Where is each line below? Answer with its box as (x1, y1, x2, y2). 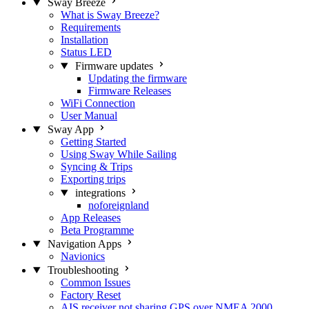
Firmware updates (74, 60, 153, 72)
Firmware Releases (88, 85, 171, 97)
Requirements (61, 21, 121, 33)
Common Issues (61, 277, 130, 288)
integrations (74, 187, 126, 199)
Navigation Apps (47, 238, 121, 250)
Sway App (47, 123, 94, 135)
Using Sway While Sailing (61, 148, 177, 160)
